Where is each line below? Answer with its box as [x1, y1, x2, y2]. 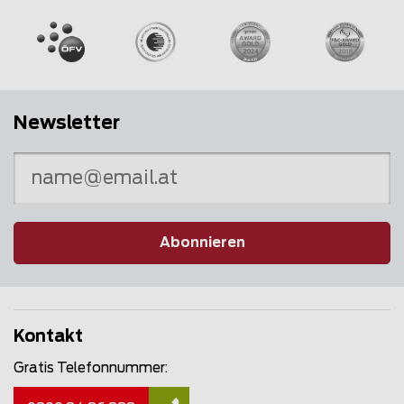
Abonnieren [159, 235, 245, 250]
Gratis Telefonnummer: [14, 362, 168, 376]
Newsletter [14, 115, 120, 133]
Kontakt [14, 329, 83, 346]
